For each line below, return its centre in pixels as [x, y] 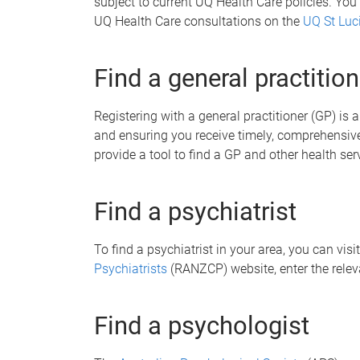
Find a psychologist [202, 326]
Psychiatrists [131, 269]
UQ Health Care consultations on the [198, 21]
